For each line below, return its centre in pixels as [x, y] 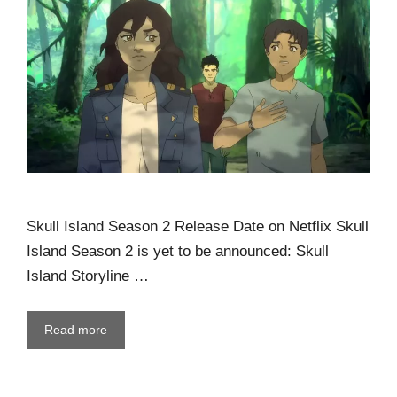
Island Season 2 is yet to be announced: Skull [178, 251]
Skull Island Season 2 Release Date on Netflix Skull [198, 226]
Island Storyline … [88, 276]
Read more [76, 330]
